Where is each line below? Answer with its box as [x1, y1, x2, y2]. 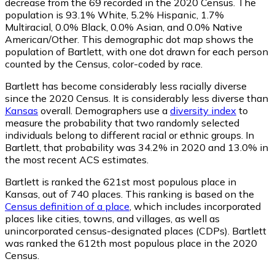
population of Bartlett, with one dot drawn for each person [5, 45, 268, 58]
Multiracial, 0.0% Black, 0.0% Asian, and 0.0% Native [5, 20, 242, 33]
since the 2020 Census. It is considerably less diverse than [5, 91, 268, 104]
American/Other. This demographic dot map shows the [5, 33, 254, 45]
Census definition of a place [5, 199, 130, 212]
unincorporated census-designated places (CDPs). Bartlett [5, 224, 266, 237]
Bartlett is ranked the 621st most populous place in [5, 175, 236, 188]
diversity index [170, 104, 236, 117]
